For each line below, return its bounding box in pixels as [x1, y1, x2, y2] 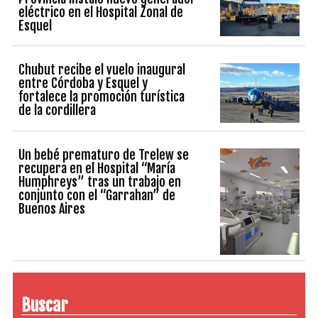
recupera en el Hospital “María [18, 160, 176, 177]
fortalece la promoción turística [18, 89, 185, 105]
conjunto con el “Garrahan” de [18, 187, 176, 204]
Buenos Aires [18, 201, 86, 217]
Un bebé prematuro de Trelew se [18, 147, 190, 163]
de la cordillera [18, 102, 97, 119]
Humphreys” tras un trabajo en [18, 174, 182, 190]
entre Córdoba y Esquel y [18, 75, 148, 92]
